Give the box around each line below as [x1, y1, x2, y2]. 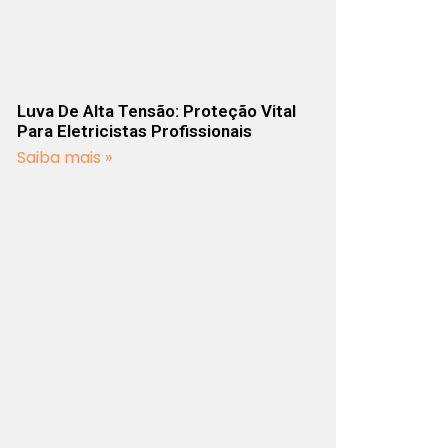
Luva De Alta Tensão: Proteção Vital [17, 101, 297, 122]
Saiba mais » [17, 146, 113, 170]
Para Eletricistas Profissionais [17, 121, 253, 142]
